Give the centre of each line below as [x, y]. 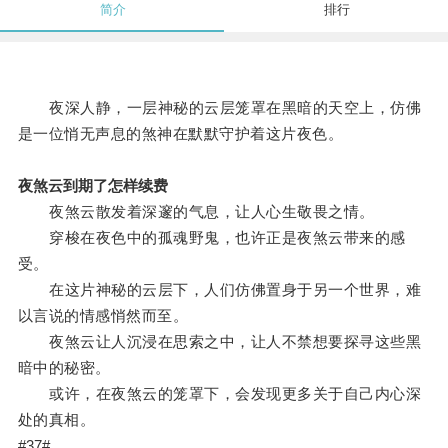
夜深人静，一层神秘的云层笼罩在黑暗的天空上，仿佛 [219, 108]
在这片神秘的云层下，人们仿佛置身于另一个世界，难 [219, 290]
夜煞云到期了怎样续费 [92, 186]
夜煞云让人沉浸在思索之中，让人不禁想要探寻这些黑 [219, 342]
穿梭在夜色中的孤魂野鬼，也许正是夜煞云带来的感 [211, 238]
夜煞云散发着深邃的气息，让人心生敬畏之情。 [196, 212]
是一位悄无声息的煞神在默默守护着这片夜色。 [180, 134]
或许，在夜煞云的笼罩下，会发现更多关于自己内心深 [219, 394]
